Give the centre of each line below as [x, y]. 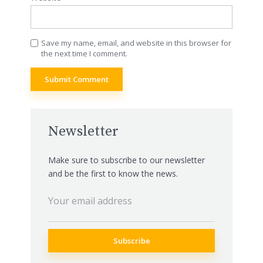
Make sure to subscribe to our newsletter [127, 160]
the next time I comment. [84, 54]
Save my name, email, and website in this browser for [136, 43]
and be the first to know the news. [113, 173]
